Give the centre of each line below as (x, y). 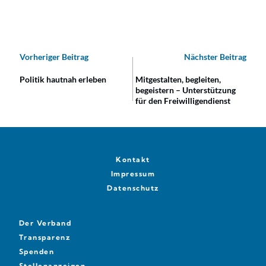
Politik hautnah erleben (63, 79)
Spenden (37, 251)
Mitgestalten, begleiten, (178, 79)
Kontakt (133, 159)
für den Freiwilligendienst (183, 100)
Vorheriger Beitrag (54, 56)
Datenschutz (133, 188)
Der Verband (45, 223)
